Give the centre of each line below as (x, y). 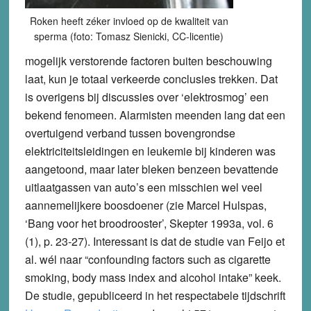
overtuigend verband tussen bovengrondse (130, 133)
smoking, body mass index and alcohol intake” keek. (153, 277)
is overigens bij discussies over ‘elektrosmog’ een (146, 96)
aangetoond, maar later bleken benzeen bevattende (151, 169)
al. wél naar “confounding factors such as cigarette (148, 259)
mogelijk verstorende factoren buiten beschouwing (148, 60)
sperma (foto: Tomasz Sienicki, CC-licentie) (129, 36)
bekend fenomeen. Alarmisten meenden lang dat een (155, 115)
